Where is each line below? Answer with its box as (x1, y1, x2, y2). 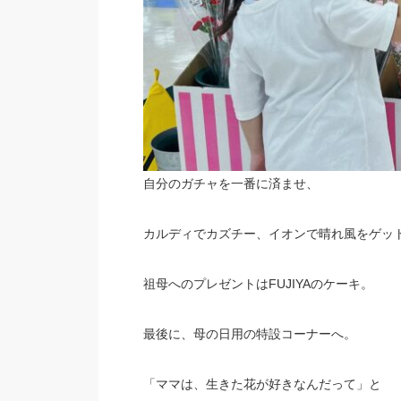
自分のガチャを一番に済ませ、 (142, 176, 319, 192)
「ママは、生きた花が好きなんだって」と (142, 377, 381, 392)
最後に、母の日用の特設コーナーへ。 (142, 327, 356, 342)
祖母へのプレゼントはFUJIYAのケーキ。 (142, 277, 373, 292)
